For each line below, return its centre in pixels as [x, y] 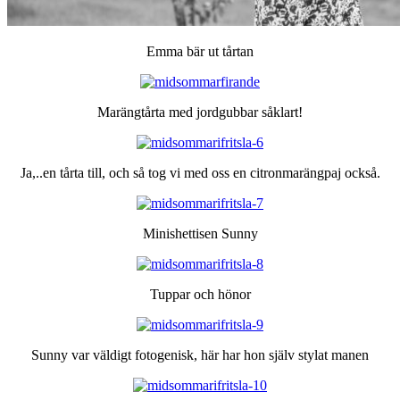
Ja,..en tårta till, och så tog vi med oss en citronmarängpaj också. [200, 172]
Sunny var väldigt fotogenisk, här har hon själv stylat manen [200, 354]
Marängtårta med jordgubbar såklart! [200, 112]
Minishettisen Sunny [200, 233]
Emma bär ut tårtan [200, 51]
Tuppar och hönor [200, 294]
